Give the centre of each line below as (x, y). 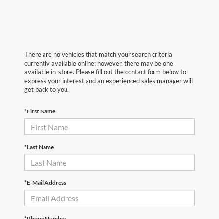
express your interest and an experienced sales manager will (109, 81)
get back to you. (47, 90)
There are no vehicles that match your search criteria (98, 55)
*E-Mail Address (45, 183)
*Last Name (39, 147)
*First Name (40, 111)
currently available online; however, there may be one (99, 63)
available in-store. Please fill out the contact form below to (105, 72)
